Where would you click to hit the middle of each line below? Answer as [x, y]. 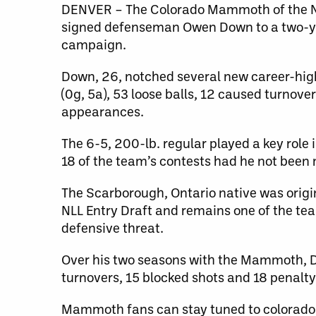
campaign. [94, 44]
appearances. [103, 111]
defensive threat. [113, 227]
